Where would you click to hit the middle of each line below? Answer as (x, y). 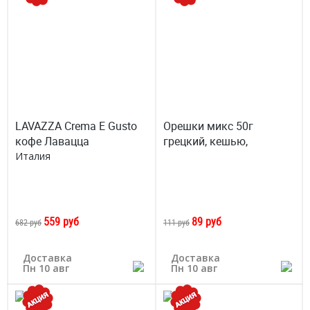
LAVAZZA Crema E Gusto (76, 126)
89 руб (207, 221)
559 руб (61, 221)
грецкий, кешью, (206, 141)
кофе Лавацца (52, 141)
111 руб (176, 222)
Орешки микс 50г (208, 126)
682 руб (28, 222)
